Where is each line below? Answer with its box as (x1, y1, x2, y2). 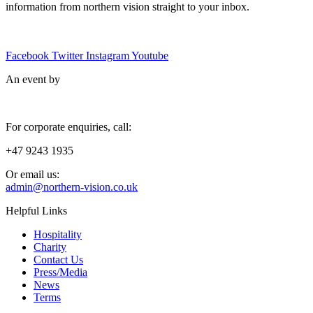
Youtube (131, 49, 168, 61)
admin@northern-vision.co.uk (6, 180, 138, 193)
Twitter (52, 49, 83, 61)
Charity (34, 240, 66, 253)
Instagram (86, 49, 129, 61)
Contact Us (34, 253, 83, 265)
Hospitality (34, 228, 82, 240)
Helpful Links (6, 204, 67, 217)
